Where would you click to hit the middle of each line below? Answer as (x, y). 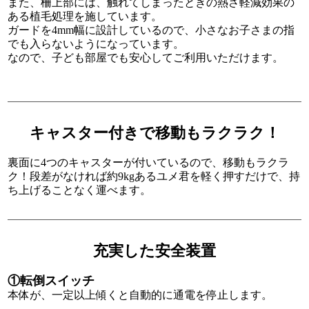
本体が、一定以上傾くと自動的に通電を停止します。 (140, 295)
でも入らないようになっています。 (96, 44)
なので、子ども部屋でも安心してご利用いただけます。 (146, 58)
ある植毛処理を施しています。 (85, 17)
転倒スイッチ (58, 281)
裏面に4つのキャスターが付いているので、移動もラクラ (149, 163)
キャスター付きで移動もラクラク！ (154, 133)
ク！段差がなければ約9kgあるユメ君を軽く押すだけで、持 (154, 177)
